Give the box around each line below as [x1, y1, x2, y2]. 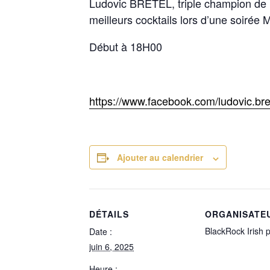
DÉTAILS [89, 208, 129, 221]
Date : [89, 225, 112, 238]
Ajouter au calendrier [117, 151, 203, 164]
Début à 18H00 [89, 39, 162, 55]
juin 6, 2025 [89, 240, 134, 253]
